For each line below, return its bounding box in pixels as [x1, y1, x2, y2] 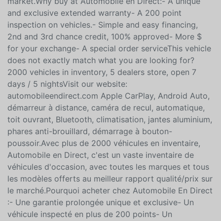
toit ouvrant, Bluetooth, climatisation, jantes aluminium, [7, 143, 212, 153]
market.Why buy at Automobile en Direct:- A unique [7, 24, 200, 35]
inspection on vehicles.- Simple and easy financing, [7, 48, 198, 58]
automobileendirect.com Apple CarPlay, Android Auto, [7, 119, 210, 129]
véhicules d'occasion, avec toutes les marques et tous [7, 190, 209, 200]
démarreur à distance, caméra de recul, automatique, [7, 131, 205, 141]
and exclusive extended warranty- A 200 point [7, 36, 182, 46]
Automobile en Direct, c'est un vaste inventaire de [7, 178, 194, 188]
